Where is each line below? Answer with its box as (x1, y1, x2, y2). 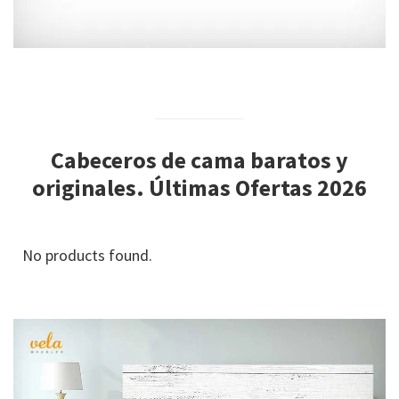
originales (32, 172, 136, 202)
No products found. (22, 244, 152, 265)
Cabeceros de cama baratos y (51, 144, 348, 175)
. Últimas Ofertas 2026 (136, 172, 367, 202)
